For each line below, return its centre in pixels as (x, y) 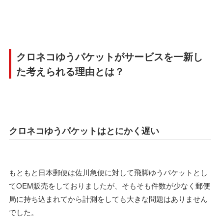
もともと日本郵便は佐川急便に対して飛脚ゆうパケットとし (108, 172)
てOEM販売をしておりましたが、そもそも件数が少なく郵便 (110, 185)
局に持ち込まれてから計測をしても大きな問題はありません (108, 198)
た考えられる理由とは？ (70, 71)
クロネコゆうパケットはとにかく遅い (84, 130)
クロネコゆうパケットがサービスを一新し (110, 56)
